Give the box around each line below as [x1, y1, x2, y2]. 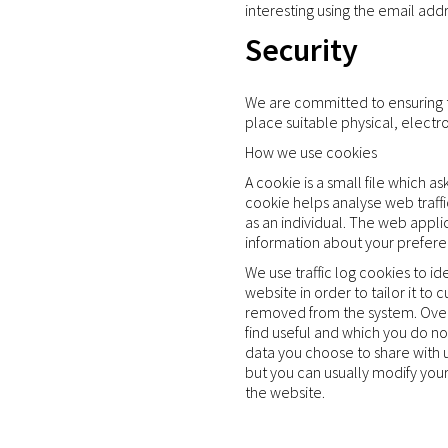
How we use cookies [245, 141, 377, 162]
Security [245, 30, 358, 71]
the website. [245, 381, 325, 402]
